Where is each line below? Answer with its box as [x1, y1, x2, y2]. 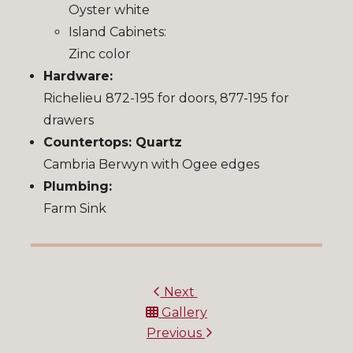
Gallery [158, 305, 207, 321]
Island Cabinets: [69, 24, 166, 40]
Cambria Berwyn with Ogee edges [43, 157, 259, 173]
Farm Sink [43, 201, 106, 217]
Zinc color [69, 46, 131, 62]
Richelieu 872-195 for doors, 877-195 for [43, 91, 289, 106]
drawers [43, 113, 94, 128]
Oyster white [69, 2, 150, 18]
